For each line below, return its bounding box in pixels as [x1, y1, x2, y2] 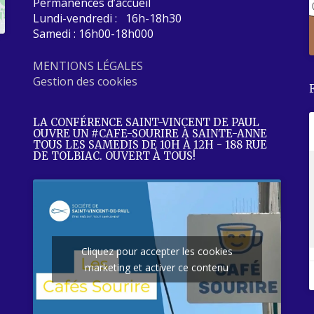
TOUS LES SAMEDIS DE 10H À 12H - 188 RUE [33, 137, 268, 151]
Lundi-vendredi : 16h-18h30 [33, 10, 182, 26]
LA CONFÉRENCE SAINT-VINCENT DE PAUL [33, 115, 260, 129]
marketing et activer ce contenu [85, 261, 229, 275]
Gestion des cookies [33, 73, 138, 89]
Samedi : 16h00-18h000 [33, 25, 154, 41]
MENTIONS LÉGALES [33, 57, 144, 74]
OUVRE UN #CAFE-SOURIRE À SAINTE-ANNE [33, 126, 268, 140]
